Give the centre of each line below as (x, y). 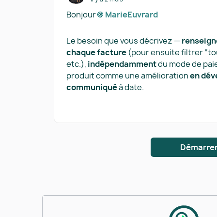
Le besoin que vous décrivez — (124, 41)
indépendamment (122, 64)
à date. (131, 87)
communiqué (92, 87)
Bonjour (82, 15)
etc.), (77, 64)
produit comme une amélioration (128, 76)
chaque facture (96, 52)
